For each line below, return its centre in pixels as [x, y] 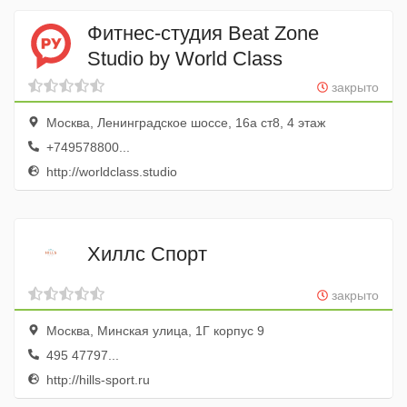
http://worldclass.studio [110, 172]
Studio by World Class [185, 58]
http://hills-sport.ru [96, 380]
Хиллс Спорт [147, 253]
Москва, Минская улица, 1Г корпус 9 [154, 331]
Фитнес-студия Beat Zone [203, 33]
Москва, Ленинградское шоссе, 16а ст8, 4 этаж [184, 123]
